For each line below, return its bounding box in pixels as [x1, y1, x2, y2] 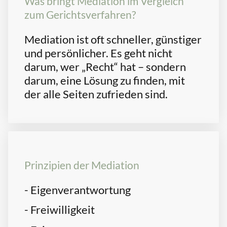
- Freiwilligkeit [24, 203, 95, 217]
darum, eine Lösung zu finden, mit [24, 73, 185, 87]
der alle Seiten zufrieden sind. [24, 87, 168, 101]
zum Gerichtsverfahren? [24, 8, 136, 21]
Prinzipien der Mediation [24, 158, 139, 172]
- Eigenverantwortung [24, 183, 131, 197]
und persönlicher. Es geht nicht [24, 46, 172, 60]
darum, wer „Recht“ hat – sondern [24, 59, 186, 73]
